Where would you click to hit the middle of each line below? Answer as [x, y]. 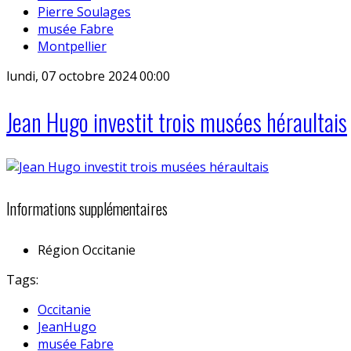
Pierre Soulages [84, 11]
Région [58, 250]
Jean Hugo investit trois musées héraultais [177, 121]
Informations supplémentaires [87, 209]
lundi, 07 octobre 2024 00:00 [88, 76]
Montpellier [72, 46]
